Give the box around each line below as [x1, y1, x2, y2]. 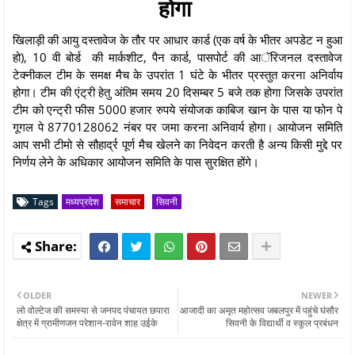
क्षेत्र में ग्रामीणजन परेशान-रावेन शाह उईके [17, 315, 158, 330]
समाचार [115, 194, 140, 208]
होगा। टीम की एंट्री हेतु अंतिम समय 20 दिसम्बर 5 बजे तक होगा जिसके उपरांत [13, 83, 342, 100]
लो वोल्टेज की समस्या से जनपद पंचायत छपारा [17, 303, 170, 317]
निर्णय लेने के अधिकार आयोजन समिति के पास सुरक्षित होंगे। [13, 153, 259, 170]
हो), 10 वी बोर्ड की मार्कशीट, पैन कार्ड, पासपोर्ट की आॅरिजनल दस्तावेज [13, 48, 342, 65]
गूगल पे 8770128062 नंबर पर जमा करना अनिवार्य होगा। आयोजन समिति [13, 118, 342, 135]
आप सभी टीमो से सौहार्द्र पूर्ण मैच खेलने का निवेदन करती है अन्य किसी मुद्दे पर [13, 136, 342, 152]
